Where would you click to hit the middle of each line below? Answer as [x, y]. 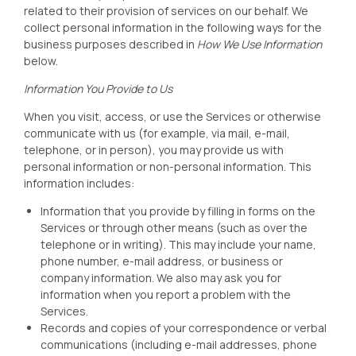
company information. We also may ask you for [161, 278]
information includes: [79, 183]
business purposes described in [110, 44]
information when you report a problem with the [166, 294]
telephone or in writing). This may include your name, [178, 244]
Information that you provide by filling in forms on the [178, 211]
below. [41, 61]
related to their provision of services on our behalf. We [166, 11]
